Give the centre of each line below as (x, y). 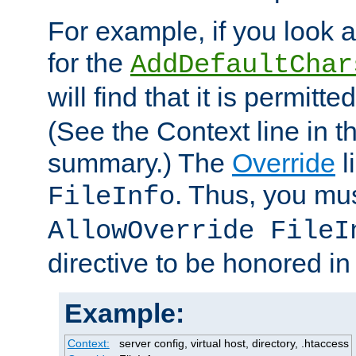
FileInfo (111, 197)
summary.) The (140, 163)
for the (89, 63)
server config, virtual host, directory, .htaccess (234, 344)
